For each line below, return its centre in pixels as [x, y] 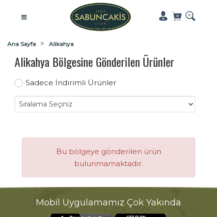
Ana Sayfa [22, 44]
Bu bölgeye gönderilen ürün [108, 151]
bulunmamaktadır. [108, 163]
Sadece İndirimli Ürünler [71, 83]
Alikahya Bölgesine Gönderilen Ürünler [94, 62]
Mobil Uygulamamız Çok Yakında [108, 202]
